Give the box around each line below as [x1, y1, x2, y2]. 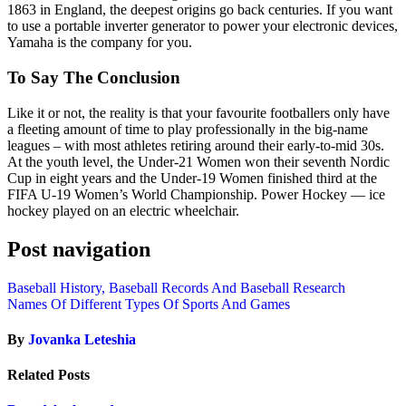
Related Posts [7, 367, 90, 383]
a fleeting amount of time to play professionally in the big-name [7, 121, 368, 137]
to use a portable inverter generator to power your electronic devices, [7, 18, 398, 34]
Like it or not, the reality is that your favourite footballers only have [7, 104, 390, 121]
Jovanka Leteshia [28, 331, 136, 347]
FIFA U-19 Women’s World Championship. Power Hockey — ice [7, 186, 385, 202]
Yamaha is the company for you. [7, 34, 192, 51]
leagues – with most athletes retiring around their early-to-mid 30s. [7, 137, 384, 153]
